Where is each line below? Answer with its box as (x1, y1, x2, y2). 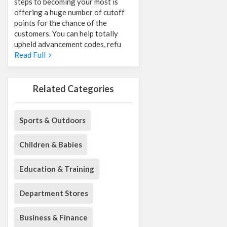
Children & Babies (19, 140, 82, 149)
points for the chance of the (14, 18, 107, 28)
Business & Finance (19, 213, 88, 222)
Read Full (14, 50, 49, 60)
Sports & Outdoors (19, 116, 86, 125)
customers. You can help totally (14, 29, 118, 39)
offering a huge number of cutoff (14, 8, 125, 17)
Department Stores (19, 188, 88, 198)
